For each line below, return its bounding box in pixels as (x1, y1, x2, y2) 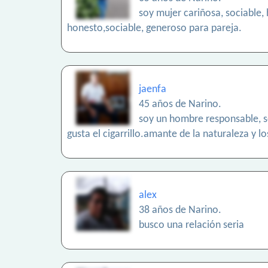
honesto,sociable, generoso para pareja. (67, 23, 242, 35)
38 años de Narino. (139, 205, 221, 217)
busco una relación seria (139, 220, 244, 232)
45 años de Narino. (139, 99, 221, 111)
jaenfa (139, 84, 166, 96)
